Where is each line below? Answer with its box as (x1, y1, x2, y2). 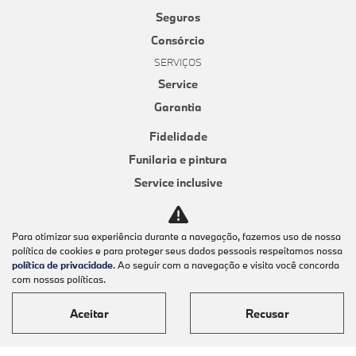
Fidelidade (149, 129, 207, 145)
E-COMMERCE (145, 244, 211, 257)
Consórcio (151, 33, 205, 48)
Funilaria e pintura (129, 152, 227, 168)
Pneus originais (137, 331, 219, 347)
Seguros (156, 10, 200, 25)
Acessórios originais (123, 285, 233, 301)
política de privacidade (12, 258, 113, 271)
